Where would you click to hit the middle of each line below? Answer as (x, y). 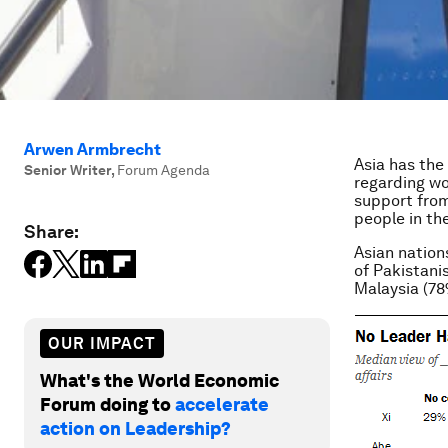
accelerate (222, 404)
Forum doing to (107, 404)
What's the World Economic (159, 380)
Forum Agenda (163, 170)
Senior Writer (67, 170)
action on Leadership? (135, 428)
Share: (51, 231)
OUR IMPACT (102, 343)
